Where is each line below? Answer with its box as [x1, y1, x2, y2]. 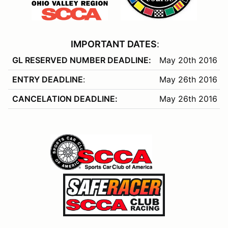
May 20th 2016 [159, 55, 217, 66]
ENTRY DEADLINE [12, 74, 83, 85]
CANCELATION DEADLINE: [12, 94, 118, 104]
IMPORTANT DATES [70, 39, 157, 50]
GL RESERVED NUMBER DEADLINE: [12, 55, 151, 66]
